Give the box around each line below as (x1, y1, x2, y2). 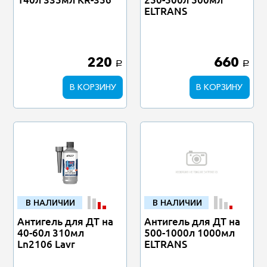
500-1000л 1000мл (144, 226, 235, 240)
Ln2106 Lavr (17, 237, 76, 252)
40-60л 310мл (17, 226, 85, 240)
